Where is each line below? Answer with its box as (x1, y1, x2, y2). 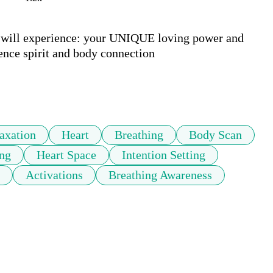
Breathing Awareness (108, 168, 212, 182)
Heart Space (37, 148, 96, 162)
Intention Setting (122, 148, 205, 162)
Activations (26, 168, 83, 182)
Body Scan (189, 128, 242, 142)
